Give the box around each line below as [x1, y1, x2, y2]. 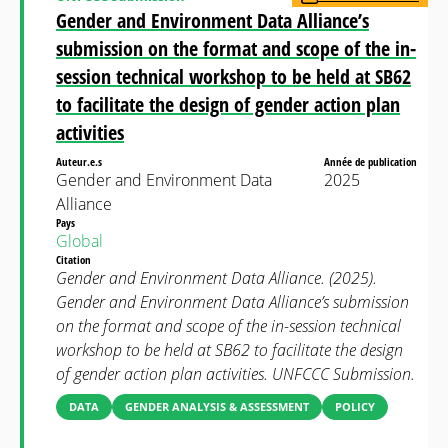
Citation [56, 252, 94, 267]
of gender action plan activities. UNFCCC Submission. [56, 363, 415, 385]
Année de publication [324, 154, 420, 169]
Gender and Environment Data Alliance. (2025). [56, 267, 377, 289]
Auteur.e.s [56, 154, 105, 169]
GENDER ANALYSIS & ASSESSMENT [125, 399, 309, 414]
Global [56, 230, 103, 252]
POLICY [335, 399, 375, 414]
